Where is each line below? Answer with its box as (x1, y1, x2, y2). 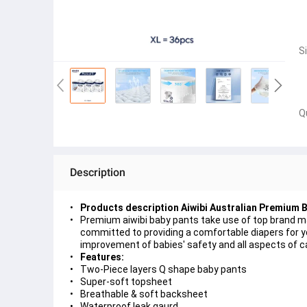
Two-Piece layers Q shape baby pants (80, 264, 247, 275)
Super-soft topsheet (80, 276, 172, 288)
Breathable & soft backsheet (80, 288, 208, 300)
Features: (80, 251, 124, 263)
